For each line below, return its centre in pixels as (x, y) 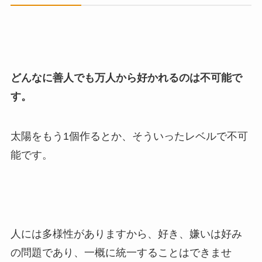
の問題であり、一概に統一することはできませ (121, 253)
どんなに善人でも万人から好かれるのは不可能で (126, 77)
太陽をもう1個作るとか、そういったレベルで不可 (129, 136)
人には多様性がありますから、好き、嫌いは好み (126, 234)
